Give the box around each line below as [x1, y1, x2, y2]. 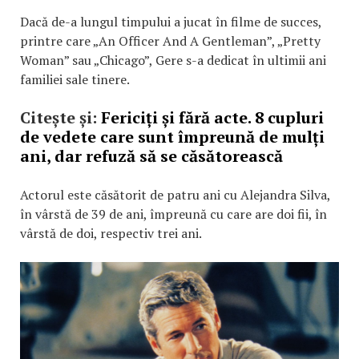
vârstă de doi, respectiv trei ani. [20, 224, 202, 242]
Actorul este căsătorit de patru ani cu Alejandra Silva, [20, 185, 330, 204]
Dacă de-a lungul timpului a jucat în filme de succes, [20, 12, 321, 30]
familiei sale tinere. [20, 70, 130, 88]
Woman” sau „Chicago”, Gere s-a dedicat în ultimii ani [20, 50, 326, 69]
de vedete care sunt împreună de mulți [20, 125, 325, 147]
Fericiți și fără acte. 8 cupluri [101, 106, 324, 128]
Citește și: [20, 106, 101, 128]
